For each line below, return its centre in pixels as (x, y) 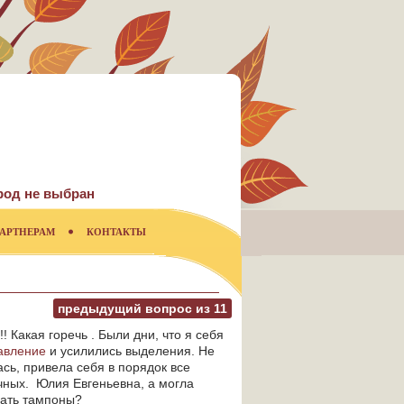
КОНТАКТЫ (116, 232)
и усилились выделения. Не (130, 351)
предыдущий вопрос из (136, 308)
